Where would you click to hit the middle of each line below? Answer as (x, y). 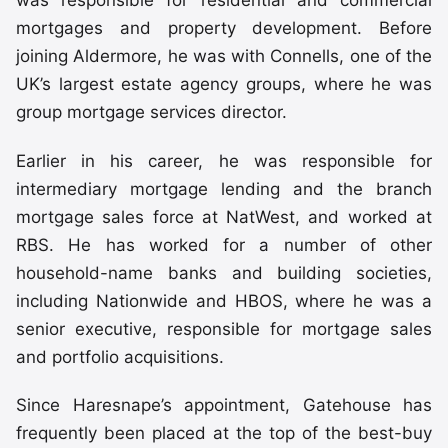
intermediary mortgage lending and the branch (224, 188)
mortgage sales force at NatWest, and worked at (224, 216)
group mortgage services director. (151, 112)
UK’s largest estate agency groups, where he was (224, 84)
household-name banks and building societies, (224, 272)
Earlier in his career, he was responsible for (224, 160)
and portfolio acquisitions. (120, 356)
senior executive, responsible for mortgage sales (224, 328)
